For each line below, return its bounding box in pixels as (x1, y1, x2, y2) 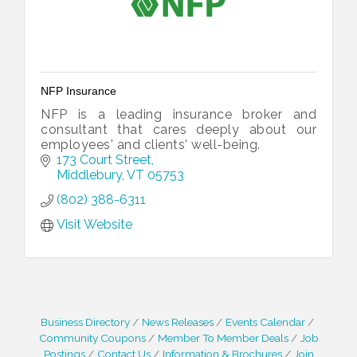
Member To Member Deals (157, 331, 288, 344)
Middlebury (57, 167, 122, 182)
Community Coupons (38, 331, 146, 344)
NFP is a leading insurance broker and (41, 106, 316, 122)
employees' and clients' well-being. (41, 136, 261, 152)
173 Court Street (57, 151, 151, 167)
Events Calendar (225, 315, 305, 328)
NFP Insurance (41, 84, 116, 97)
